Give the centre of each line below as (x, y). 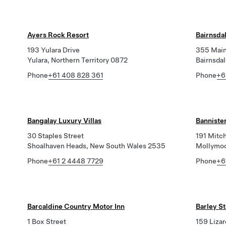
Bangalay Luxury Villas (64, 121)
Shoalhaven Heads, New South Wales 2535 (96, 146)
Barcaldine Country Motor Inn (76, 206)
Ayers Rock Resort (58, 35)
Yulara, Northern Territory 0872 (77, 60)
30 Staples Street (55, 136)
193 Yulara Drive (53, 50)
